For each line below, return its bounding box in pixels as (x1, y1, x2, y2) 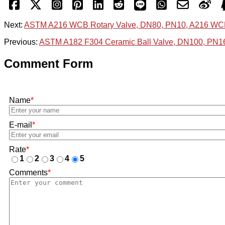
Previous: (4, 38, 39, 47)
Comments (9, 168, 48, 177)
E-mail (9, 121, 32, 130)
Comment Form (4, 57, 93, 71)
